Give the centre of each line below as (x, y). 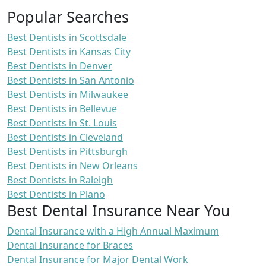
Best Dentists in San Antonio (71, 80)
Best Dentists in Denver (60, 66)
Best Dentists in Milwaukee (68, 94)
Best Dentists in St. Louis (62, 123)
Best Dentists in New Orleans (72, 165)
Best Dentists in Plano (56, 194)
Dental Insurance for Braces (70, 245)
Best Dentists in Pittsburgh (67, 151)
